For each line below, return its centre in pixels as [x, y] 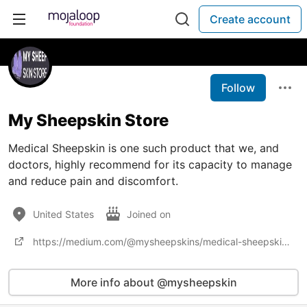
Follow [238, 88]
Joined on [150, 214]
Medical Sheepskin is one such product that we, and [144, 148]
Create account [250, 19]
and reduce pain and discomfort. [93, 181]
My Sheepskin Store [88, 120]
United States [63, 214]
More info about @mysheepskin [153, 282]
